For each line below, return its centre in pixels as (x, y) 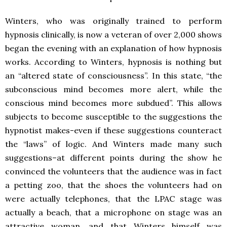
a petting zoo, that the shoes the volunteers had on (113, 185)
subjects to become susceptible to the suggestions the (113, 117)
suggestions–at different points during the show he (113, 158)
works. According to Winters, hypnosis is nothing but (113, 62)
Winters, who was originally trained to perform (113, 21)
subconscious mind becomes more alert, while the (113, 89)
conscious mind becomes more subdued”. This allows (113, 103)
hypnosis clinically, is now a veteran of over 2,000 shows (113, 34)
